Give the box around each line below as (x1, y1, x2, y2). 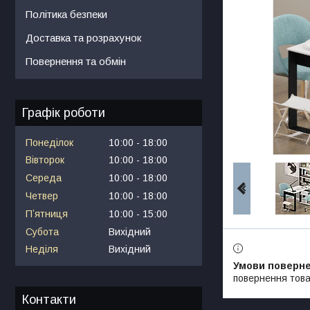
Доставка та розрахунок (26, 31, 141, 44)
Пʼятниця (26, 208, 68, 219)
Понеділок (26, 136, 73, 148)
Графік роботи (22, 105, 105, 120)
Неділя (26, 244, 58, 255)
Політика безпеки (26, 8, 107, 20)
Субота (26, 226, 59, 237)
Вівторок (26, 154, 64, 166)
